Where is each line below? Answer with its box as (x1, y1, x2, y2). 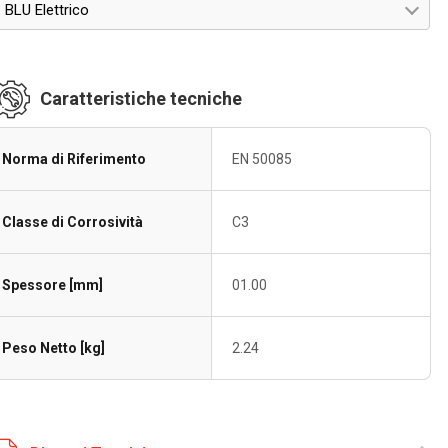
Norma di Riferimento (2, 151, 147, 167)
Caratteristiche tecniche (40, 88, 243, 109)
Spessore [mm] (2, 277, 104, 293)
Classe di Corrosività (2, 214, 144, 230)
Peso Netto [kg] (2, 340, 106, 356)
